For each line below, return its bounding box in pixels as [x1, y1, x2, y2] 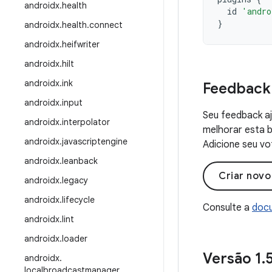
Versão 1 [203, 250, 262, 268]
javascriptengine [62, 136, 127, 147]
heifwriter [62, 39, 100, 50]
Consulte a [203, 202, 252, 214]
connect [89, 19, 123, 30]
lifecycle [62, 194, 95, 205]
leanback [62, 155, 98, 166]
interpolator [62, 117, 110, 127]
